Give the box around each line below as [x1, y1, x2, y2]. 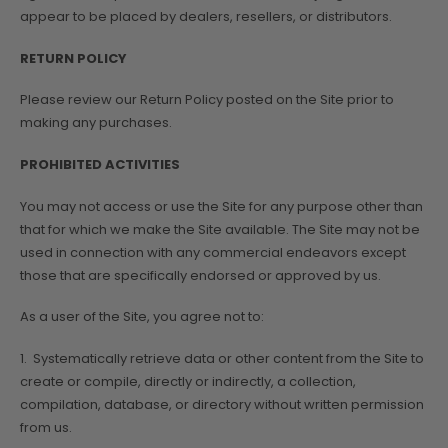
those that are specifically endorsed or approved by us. [20, 265, 381, 285]
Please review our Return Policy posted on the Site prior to [20, 90, 394, 110]
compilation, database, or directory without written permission [20, 394, 424, 414]
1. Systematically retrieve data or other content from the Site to [20, 348, 424, 368]
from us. [20, 417, 72, 437]
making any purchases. [20, 113, 172, 133]
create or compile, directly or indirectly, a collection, [20, 371, 356, 391]
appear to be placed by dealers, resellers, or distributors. [20, 7, 392, 27]
